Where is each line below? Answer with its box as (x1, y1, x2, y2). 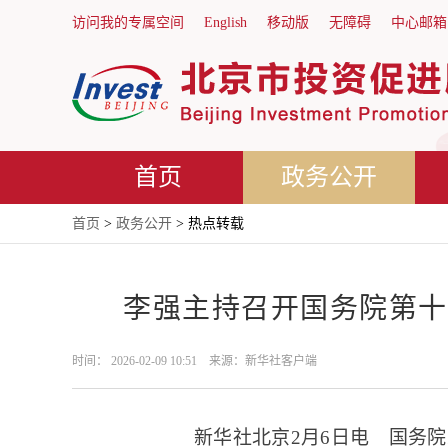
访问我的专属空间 (72, 15, 184, 30)
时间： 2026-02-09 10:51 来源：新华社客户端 (72, 354, 317, 368)
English (204, 15, 247, 30)
